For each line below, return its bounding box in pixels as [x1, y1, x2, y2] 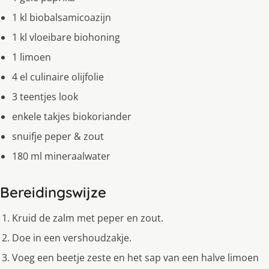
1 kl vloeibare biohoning [12, 31, 120, 44]
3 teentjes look [12, 90, 78, 104]
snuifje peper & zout [12, 130, 104, 144]
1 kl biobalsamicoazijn [12, 11, 111, 25]
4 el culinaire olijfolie [12, 70, 104, 84]
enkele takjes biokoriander [12, 110, 131, 124]
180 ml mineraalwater [12, 150, 110, 163]
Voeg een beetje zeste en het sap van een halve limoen [12, 251, 259, 265]
